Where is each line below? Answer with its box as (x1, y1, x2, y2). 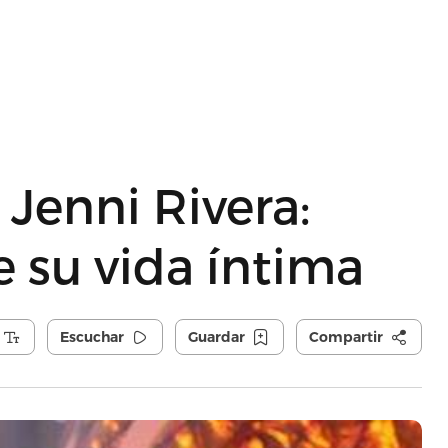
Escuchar (59, 328, 124, 346)
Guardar (187, 328, 245, 346)
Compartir (308, 328, 383, 346)
